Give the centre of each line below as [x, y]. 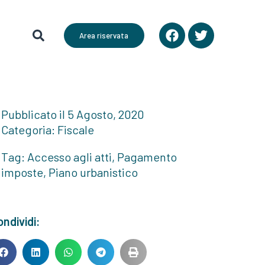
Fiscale [76, 130]
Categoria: [28, 130]
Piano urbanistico [93, 172]
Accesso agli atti [70, 157]
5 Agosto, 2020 [106, 114]
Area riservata [104, 35]
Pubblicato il [33, 114]
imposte [22, 172]
